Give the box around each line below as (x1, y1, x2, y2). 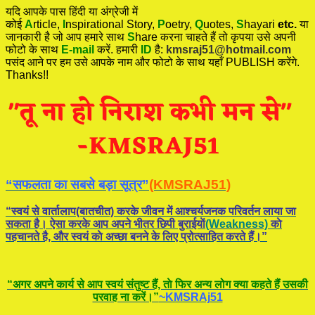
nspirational (65, 18, 127, 30)
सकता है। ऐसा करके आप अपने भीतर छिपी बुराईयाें (6, 218, 205, 231)
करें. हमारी (94, 43, 141, 56)
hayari (244, 18, 278, 30)
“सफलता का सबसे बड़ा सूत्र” (6, 176, 149, 192)
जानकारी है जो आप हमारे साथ (6, 30, 124, 43)
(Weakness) (205, 218, 268, 231)
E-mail (61, 43, 94, 56)
